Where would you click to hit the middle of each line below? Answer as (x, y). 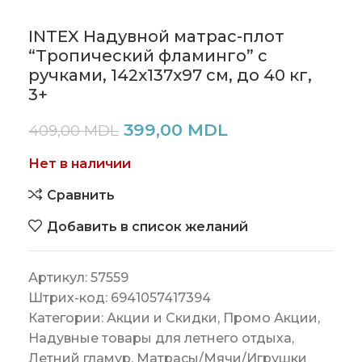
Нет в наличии (80, 164)
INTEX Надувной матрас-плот (156, 37)
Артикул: (59, 278)
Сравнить (80, 195)
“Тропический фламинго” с (148, 56)
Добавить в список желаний (147, 226)
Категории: (67, 318)
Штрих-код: (69, 298)
